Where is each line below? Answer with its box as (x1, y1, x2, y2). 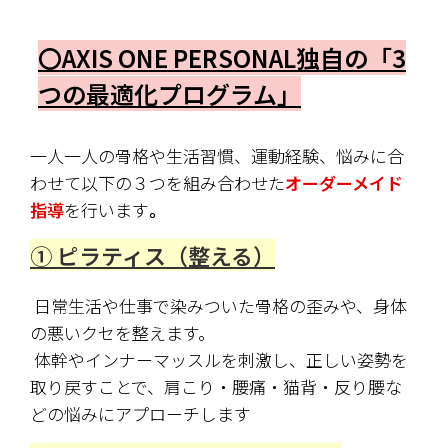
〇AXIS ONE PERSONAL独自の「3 (38, 40, 406, 76)
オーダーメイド (285, 170, 403, 196)
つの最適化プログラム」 (38, 76, 301, 112)
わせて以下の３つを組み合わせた (30, 170, 285, 196)
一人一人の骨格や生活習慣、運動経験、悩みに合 (30, 143, 404, 169)
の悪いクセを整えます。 (30, 320, 215, 346)
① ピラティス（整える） (30, 239, 275, 272)
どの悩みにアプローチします (30, 401, 251, 427)
